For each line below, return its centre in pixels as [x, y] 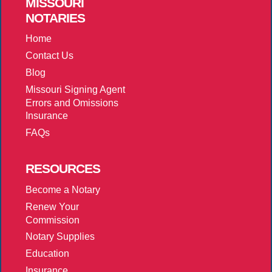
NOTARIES [55, 18]
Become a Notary [63, 189]
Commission [53, 220]
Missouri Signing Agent [75, 89]
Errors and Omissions [72, 103]
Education [47, 254]
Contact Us [49, 56]
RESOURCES [63, 169]
